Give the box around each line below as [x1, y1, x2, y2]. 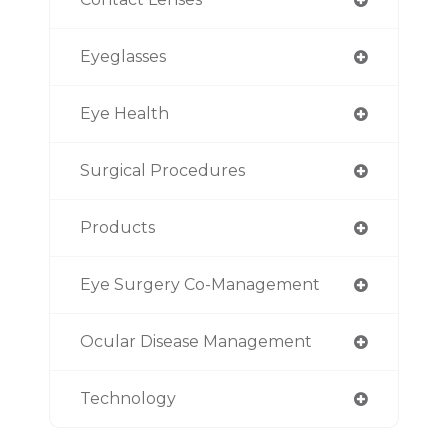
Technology [80, 388, 176, 408]
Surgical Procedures [80, 160, 245, 180]
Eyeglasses [80, 46, 166, 66]
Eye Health [80, 103, 169, 123]
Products [80, 217, 155, 237]
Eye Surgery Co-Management [80, 274, 320, 294]
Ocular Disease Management [80, 331, 312, 351]
